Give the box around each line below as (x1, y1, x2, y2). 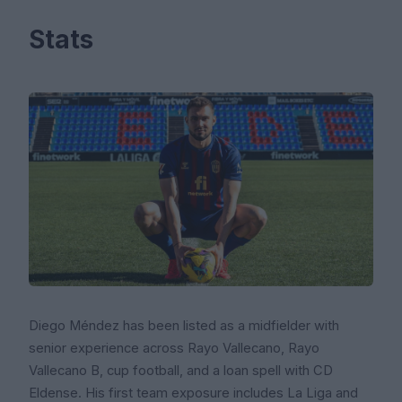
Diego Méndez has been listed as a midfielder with (29, 317, 339, 334)
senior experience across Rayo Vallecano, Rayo (29, 339, 319, 356)
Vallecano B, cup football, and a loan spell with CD (29, 362, 333, 379)
